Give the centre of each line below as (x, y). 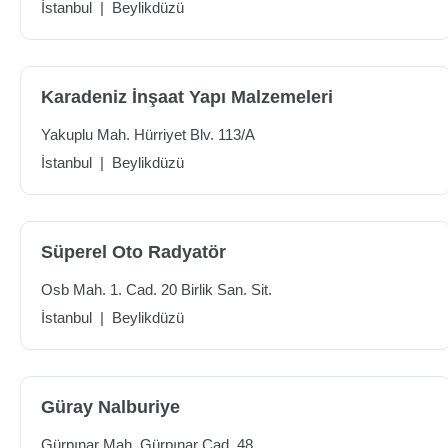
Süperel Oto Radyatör (133, 252)
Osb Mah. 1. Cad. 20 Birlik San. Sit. (156, 289)
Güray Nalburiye (110, 407)
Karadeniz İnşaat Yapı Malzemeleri (187, 97)
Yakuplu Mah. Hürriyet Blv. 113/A (148, 134)
